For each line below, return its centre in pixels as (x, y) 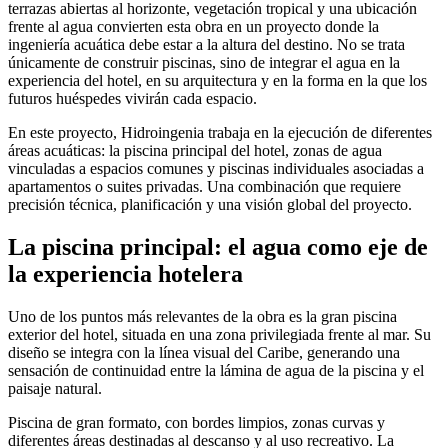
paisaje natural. (55, 388)
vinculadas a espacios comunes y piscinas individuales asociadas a (216, 168)
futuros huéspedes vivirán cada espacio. (132, 98)
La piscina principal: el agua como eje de (218, 246)
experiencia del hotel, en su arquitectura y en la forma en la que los (217, 80)
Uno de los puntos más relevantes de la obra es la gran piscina (202, 316)
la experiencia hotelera (125, 273)
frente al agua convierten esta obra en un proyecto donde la (193, 26)
